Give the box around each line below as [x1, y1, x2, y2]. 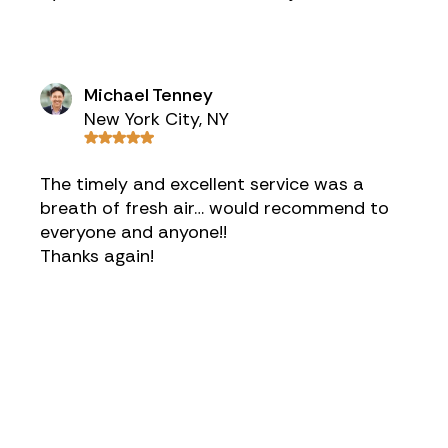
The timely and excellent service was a [40, 172, 364, 196]
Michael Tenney [84, 83, 213, 107]
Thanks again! [40, 244, 154, 268]
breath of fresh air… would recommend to [40, 196, 389, 220]
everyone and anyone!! [40, 220, 227, 244]
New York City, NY [84, 107, 229, 131]
